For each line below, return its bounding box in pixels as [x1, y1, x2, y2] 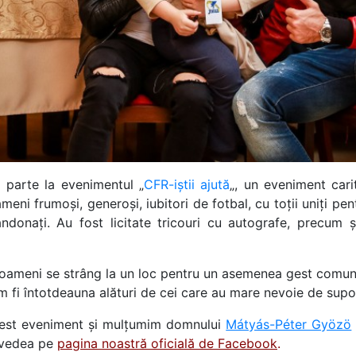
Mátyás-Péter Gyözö [226, 315, 352, 332]
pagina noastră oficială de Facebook [57, 335, 277, 351]
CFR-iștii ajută [144, 176, 230, 192]
